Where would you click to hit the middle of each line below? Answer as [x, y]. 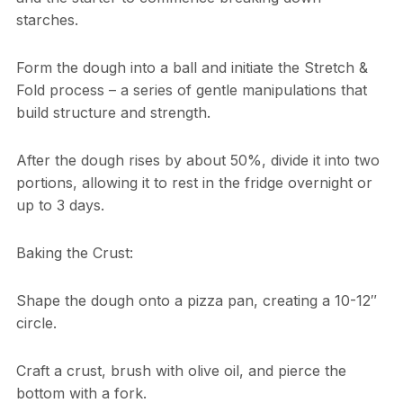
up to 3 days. [60, 206]
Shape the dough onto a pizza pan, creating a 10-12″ [196, 301]
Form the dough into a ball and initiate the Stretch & [192, 68]
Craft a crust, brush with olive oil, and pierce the [181, 371]
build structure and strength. [113, 113]
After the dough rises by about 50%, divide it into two [197, 161]
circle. [36, 323]
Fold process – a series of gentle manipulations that [191, 90]
